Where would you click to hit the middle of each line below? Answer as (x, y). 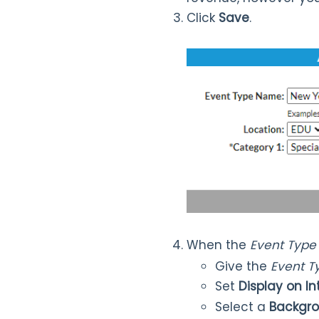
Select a (242, 307)
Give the (243, 267)
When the (218, 245)
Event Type (283, 245)
